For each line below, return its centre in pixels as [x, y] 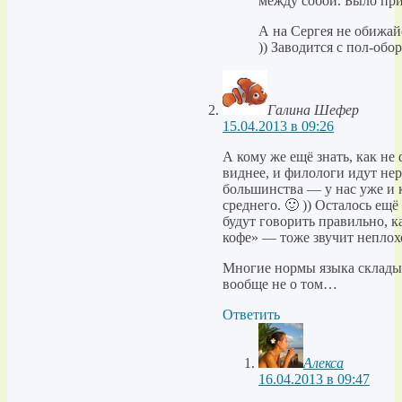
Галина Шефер [313, 110]
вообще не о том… [280, 284]
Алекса [323, 363]
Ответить [251, 315]
